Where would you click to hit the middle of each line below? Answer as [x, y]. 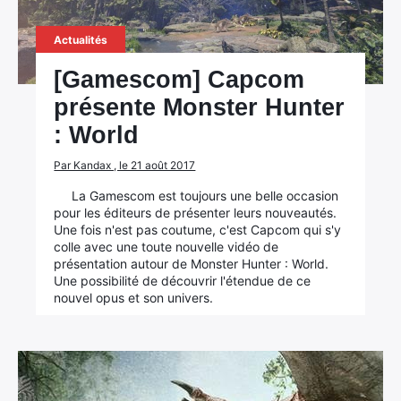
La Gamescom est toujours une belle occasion [205, 196]
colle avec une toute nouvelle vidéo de [166, 247]
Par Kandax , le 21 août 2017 [125, 165]
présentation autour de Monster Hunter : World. [192, 264]
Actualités [81, 40]
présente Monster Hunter [200, 107]
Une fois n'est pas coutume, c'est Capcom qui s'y [198, 230]
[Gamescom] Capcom [179, 80]
